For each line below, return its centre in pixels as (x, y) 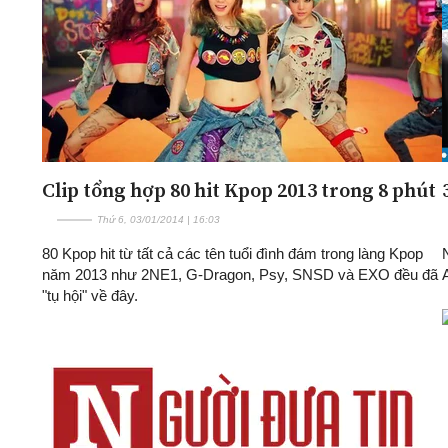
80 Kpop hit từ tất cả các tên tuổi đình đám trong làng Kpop (232, 253)
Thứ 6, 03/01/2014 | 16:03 (158, 219)
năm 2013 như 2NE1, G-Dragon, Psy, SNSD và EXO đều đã (240, 274)
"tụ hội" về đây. (90, 295)
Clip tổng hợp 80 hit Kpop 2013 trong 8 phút (239, 189)
